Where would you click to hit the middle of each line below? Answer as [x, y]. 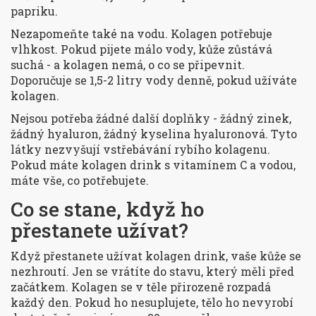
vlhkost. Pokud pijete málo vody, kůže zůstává [141, 49]
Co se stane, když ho [107, 209]
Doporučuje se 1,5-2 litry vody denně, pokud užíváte [154, 80]
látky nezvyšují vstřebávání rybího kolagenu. [140, 150]
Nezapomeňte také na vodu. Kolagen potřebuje [141, 34]
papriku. [34, 11]
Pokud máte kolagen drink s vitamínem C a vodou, [153, 165]
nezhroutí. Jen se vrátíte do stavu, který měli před [152, 272]
